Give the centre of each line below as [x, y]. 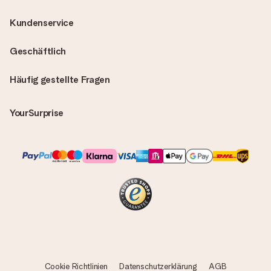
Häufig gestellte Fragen [60, 80]
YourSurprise [37, 113]
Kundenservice [42, 23]
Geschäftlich [38, 51]
